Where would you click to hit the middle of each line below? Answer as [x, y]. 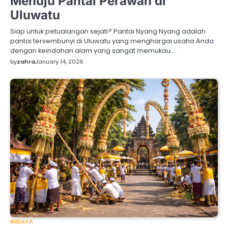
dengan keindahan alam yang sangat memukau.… [93, 51]
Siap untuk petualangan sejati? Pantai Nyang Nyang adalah [108, 32]
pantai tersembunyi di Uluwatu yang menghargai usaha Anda [112, 41]
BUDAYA [21, 222]
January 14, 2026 [59, 62]
